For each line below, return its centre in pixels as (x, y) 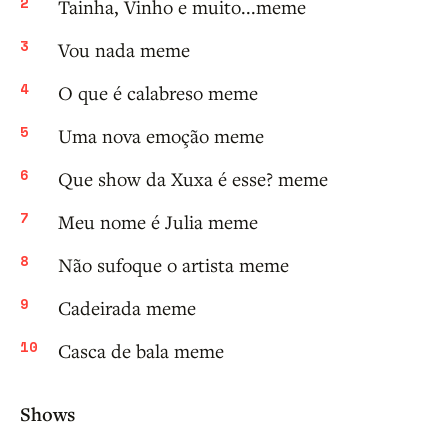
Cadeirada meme (127, 308)
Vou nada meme (124, 50)
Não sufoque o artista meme (173, 265)
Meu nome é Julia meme (158, 222)
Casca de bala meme (141, 351)
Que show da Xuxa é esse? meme (193, 179)
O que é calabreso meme (158, 93)
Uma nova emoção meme (161, 136)
